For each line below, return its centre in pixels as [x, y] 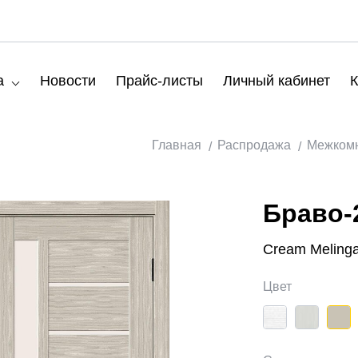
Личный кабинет [276, 80]
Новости [68, 80]
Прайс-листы [159, 80]
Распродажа [254, 145]
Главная [177, 145]
